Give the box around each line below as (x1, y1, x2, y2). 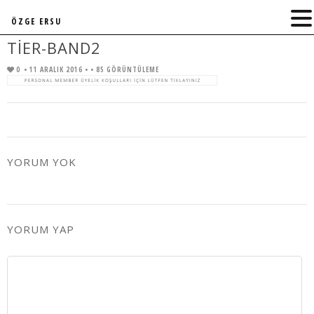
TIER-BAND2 (7, 37, 101, 58)
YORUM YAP (7, 222, 74, 236)
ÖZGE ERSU (11, 15, 62, 27)
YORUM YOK (7, 155, 76, 169)
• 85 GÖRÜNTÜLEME (90, 64, 159, 74)
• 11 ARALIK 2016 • (24, 64, 90, 74)
